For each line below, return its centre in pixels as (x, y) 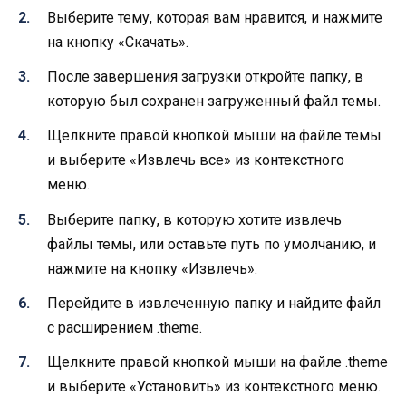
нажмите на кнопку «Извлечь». (152, 268)
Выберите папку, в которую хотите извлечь (194, 219)
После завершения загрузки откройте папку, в (205, 77)
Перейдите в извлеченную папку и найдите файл (214, 303)
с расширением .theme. (125, 327)
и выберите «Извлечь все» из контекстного (196, 160)
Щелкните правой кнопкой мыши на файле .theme (217, 362)
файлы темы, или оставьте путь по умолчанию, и (212, 244)
